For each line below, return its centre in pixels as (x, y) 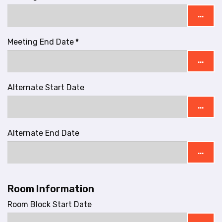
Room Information (51, 189)
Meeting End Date (41, 42)
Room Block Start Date (50, 204)
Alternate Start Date (46, 87)
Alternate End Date (43, 133)
